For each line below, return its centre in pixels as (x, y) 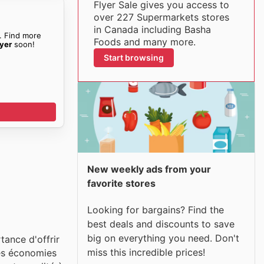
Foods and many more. (144, 42)
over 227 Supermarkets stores (161, 17)
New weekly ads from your (149, 169)
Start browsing (133, 57)
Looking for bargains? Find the (156, 209)
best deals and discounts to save (161, 224)
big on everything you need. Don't (163, 238)
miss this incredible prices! (146, 252)
